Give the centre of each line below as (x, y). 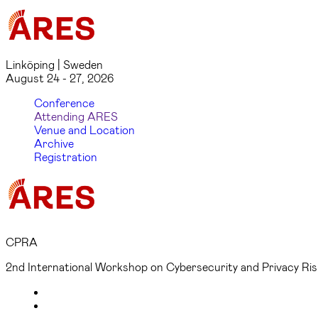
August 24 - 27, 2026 (60, 78)
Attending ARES (76, 116)
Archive (54, 143)
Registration (66, 157)
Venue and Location (84, 130)
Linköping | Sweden (54, 64)
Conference (64, 103)
